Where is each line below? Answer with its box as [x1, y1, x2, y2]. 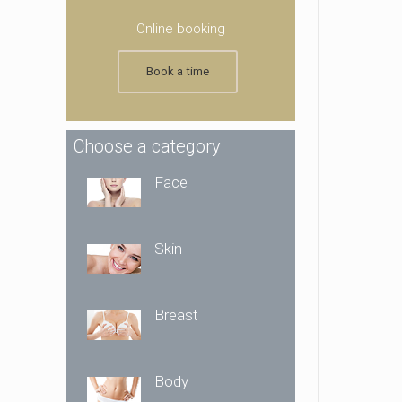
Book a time [145, 65, 209, 78]
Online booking [135, 21, 225, 37]
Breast [154, 306, 199, 324]
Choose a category [74, 135, 222, 157]
